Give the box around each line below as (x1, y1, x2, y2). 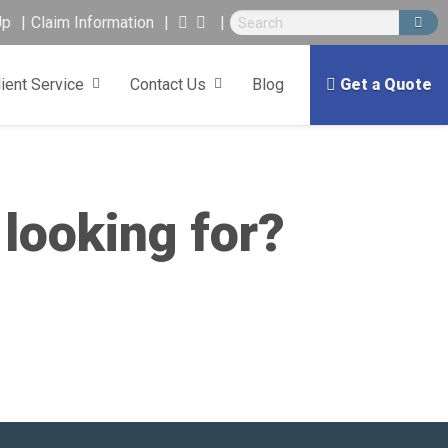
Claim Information (31, 13, 154, 32)
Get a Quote (340, 75, 432, 94)
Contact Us (130, 75, 206, 94)
